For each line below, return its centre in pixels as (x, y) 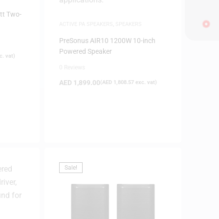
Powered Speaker (85, 51)
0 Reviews (72, 67)
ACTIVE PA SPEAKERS (86, 24)
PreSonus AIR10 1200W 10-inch (107, 40)
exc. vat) (145, 82)
